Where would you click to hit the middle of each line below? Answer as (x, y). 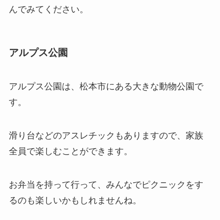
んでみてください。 (48, 9)
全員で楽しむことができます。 (70, 151)
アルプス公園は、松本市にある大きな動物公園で (106, 87)
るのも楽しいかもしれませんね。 (75, 201)
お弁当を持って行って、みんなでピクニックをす (106, 185)
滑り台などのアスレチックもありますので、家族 (106, 136)
